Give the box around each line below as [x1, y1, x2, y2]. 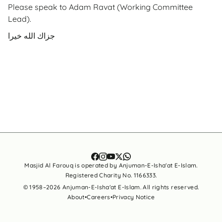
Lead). [8, 14, 31, 24]
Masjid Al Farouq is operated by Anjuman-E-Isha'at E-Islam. [24, 162, 198, 169]
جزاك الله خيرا [8, 31, 55, 41]
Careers [87, 193, 111, 201]
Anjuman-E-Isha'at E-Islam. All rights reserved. [60, 183, 199, 191]
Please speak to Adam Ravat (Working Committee [8, 2, 193, 12]
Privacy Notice [112, 193, 155, 201]
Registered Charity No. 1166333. [65, 171, 157, 179]
